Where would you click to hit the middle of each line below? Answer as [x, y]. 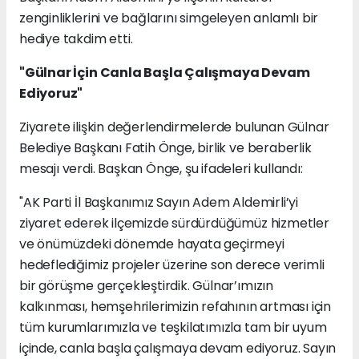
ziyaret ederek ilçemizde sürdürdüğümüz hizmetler [174, 224]
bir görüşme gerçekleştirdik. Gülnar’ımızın [146, 286]
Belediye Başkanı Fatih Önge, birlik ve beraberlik [165, 148]
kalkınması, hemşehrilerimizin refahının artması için [175, 307]
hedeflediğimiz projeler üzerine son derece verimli [172, 265]
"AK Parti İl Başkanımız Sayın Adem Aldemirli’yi [159, 203]
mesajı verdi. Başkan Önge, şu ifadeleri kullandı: [161, 169]
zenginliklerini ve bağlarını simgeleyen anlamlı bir [169, 18]
